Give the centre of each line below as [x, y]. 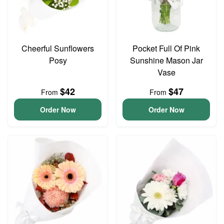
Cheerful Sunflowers [58, 48]
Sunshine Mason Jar [166, 60]
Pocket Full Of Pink [166, 48]
